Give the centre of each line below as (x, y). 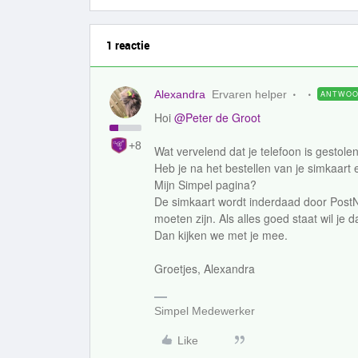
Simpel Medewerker (205, 311)
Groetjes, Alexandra (205, 268)
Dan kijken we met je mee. (221, 235)
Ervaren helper (249, 94)
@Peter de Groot (217, 117)
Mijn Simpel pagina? (205, 185)
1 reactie (128, 45)
